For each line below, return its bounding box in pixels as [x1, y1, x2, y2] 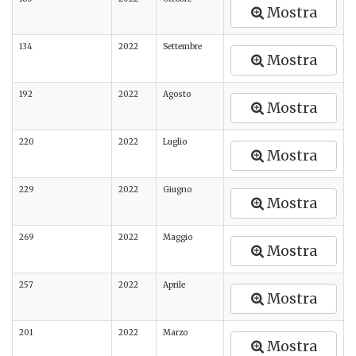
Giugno [163, 184, 192, 195]
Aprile [163, 280, 185, 290]
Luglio [163, 137, 187, 147]
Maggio [163, 232, 192, 242]
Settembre [163, 41, 202, 52]
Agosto [163, 89, 191, 99]
